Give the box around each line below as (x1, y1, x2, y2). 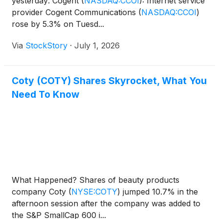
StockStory (25, 41, 67, 51)
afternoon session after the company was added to (12, 198, 200, 209)
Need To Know (12, 88, 79, 101)
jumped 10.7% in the (120, 187, 198, 197)
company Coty (12, 187, 68, 197)
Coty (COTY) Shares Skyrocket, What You (12, 75, 207, 87)
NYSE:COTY (71, 187, 117, 197)
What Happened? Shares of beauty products (12, 175, 179, 185)
